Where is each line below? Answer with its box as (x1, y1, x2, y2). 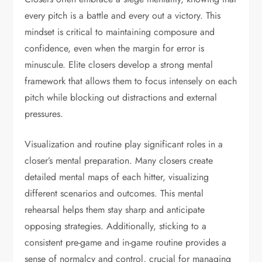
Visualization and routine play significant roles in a (25, 137, 223, 151)
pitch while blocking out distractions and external (25, 90, 218, 104)
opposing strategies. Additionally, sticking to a (25, 219, 207, 233)
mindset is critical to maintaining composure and (25, 25, 215, 39)
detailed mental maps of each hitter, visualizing (25, 170, 209, 184)
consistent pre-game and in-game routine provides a (25, 235, 227, 249)
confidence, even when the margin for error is (25, 41, 205, 55)
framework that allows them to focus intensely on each (25, 74, 237, 88)
